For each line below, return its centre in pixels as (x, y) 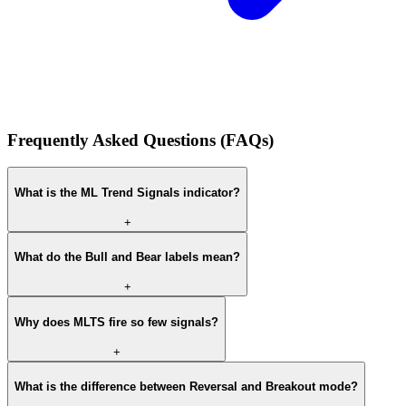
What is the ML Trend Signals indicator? (127, 192)
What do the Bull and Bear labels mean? (127, 257)
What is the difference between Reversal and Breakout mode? (186, 387)
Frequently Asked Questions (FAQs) (140, 140)
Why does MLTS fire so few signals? (116, 322)
